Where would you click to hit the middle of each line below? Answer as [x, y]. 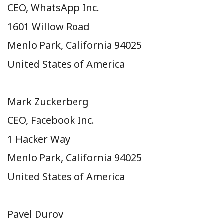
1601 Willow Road [49, 26]
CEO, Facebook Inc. [51, 120]
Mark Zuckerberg [48, 101]
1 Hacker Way [39, 139]
